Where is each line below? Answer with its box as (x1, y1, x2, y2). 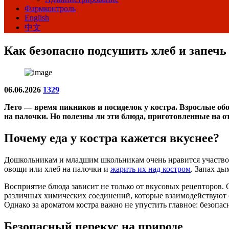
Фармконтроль (25, 4, 76, 13)
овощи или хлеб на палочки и (4, 165, 110, 174)
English (25, 13, 49, 22)
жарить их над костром (110, 165, 191, 174)
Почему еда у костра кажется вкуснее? (4, 131, 219, 145)
